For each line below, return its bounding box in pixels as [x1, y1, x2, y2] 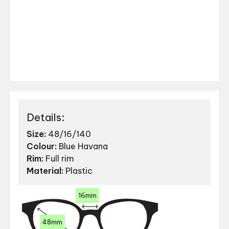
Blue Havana [57, 141, 108, 152]
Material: [27, 166, 63, 176]
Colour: [27, 141, 57, 152]
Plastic [63, 166, 93, 176]
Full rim [43, 153, 74, 164]
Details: [27, 111, 64, 124]
